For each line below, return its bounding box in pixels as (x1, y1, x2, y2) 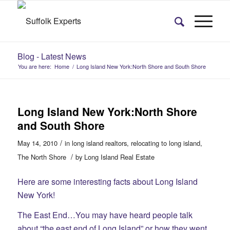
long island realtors (71, 138, 127, 148)
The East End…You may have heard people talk (17, 209, 193, 221)
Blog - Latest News (17, 50, 86, 62)
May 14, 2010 (17, 138, 57, 148)
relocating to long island (130, 138, 200, 148)
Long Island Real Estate (84, 152, 155, 162)
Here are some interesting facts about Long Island (17, 175, 198, 187)
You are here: (17, 62, 51, 70)
